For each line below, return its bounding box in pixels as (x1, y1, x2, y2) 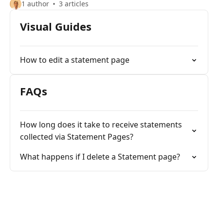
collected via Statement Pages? (20, 131, 133, 142)
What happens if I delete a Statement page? (20, 151, 180, 162)
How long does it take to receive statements (20, 119, 182, 130)
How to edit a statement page (20, 54, 129, 65)
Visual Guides (20, 19, 91, 34)
